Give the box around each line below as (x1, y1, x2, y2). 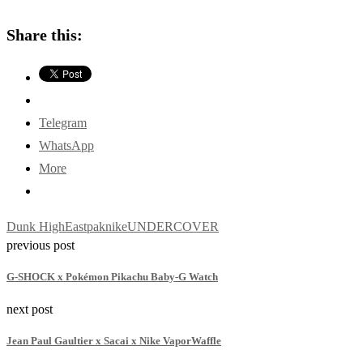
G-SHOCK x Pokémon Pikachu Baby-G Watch (6, 271, 218, 284)
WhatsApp (39, 139, 94, 153)
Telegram (39, 116, 87, 130)
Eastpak (65, 220, 105, 234)
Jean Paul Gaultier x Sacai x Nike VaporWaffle (6, 334, 221, 347)
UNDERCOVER (127, 220, 219, 234)
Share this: (6, 26, 83, 45)
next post (6, 301, 53, 316)
